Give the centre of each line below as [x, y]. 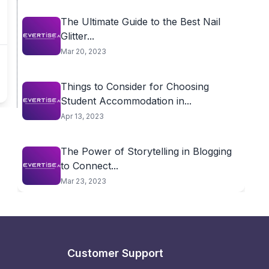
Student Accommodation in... [126, 101]
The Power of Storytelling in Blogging [146, 151]
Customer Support [115, 253]
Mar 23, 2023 [83, 181]
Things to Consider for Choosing [134, 86]
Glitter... [77, 36]
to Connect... [89, 166]
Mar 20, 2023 [83, 51]
